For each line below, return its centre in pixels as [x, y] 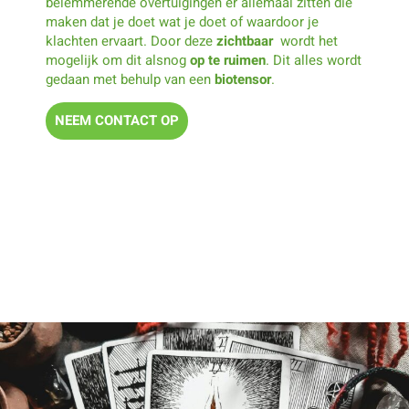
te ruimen [237, 60]
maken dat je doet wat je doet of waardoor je [182, 21]
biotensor [243, 79]
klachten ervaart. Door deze [131, 41]
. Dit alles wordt [314, 60]
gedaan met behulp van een [130, 79]
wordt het [309, 41]
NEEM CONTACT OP [117, 121]
